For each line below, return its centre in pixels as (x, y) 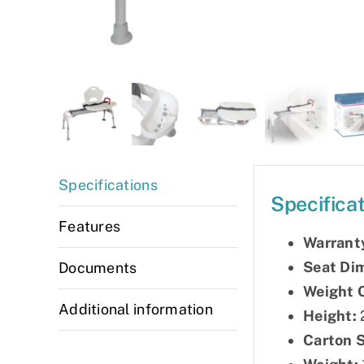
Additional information (136, 309)
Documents (98, 267)
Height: (330, 316)
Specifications (108, 184)
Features (90, 226)
